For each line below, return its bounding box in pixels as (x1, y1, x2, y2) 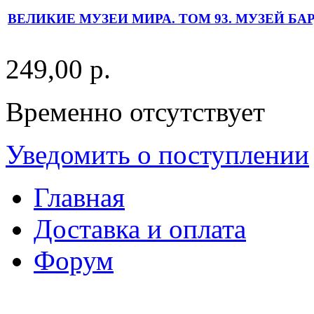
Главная (34, 182, 125, 212)
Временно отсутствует (6, 96, 265, 127)
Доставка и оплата (34, 213, 246, 244)
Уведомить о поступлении (6, 139, 309, 170)
